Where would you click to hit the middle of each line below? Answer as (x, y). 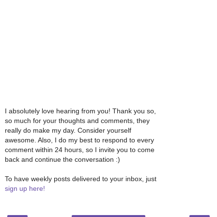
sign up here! (25, 189)
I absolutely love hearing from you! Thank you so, (80, 111)
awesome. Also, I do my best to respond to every (79, 140)
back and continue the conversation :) (62, 160)
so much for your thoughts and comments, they (77, 121)
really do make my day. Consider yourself (68, 131)
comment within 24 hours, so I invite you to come (80, 150)
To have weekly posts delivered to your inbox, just (81, 179)
